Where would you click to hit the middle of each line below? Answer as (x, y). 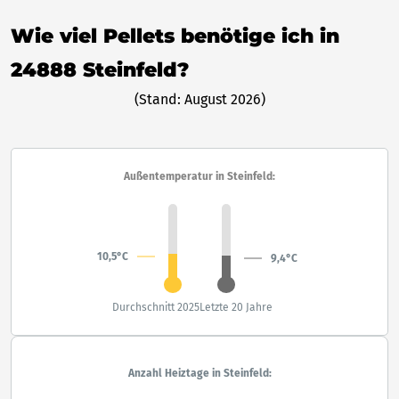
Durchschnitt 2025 (156, 307)
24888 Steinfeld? (100, 69)
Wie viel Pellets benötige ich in (175, 36)
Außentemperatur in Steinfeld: (199, 176)
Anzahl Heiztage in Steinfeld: (199, 373)
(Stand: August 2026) (199, 99)
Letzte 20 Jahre (236, 307)
